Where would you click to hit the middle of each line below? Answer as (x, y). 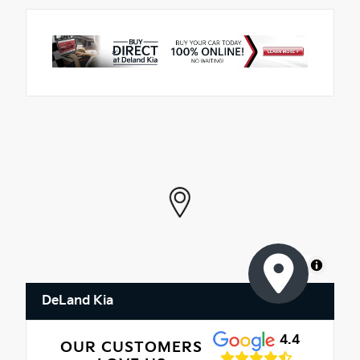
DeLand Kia (78, 301)
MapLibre (283, 265)
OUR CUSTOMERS (132, 347)
